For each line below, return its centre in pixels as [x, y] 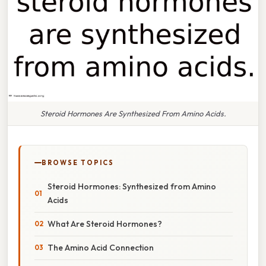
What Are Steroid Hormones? [105, 224]
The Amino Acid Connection [101, 247]
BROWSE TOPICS [78, 162]
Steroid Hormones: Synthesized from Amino [132, 186]
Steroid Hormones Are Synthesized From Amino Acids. [133, 113]
